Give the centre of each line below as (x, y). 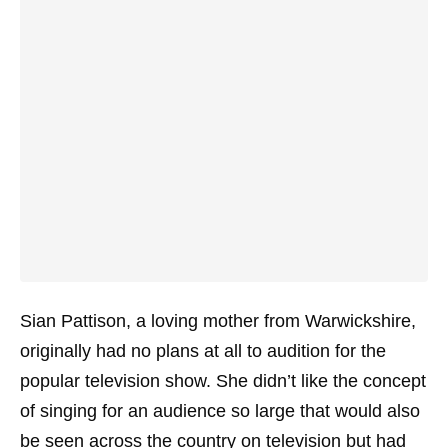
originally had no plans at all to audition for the (203, 351)
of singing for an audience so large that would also (220, 411)
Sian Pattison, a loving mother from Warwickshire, (218, 321)
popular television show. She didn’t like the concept (223, 381)
